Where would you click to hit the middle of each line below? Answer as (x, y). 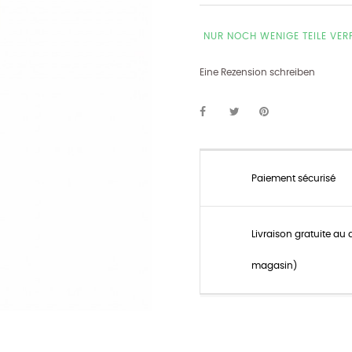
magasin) (274, 266)
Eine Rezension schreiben (257, 72)
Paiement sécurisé (293, 178)
